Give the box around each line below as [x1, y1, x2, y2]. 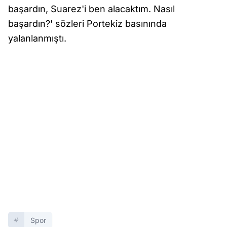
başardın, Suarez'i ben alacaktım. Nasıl [8, 4, 175, 14]
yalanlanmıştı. [8, 33, 66, 44]
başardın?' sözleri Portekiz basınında [8, 18, 167, 29]
